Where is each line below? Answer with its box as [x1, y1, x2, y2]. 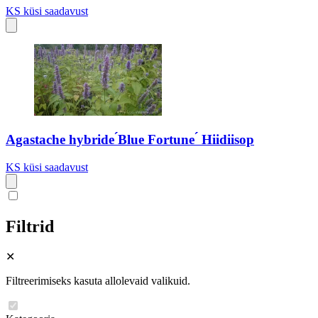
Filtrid [6, 216, 54, 236]
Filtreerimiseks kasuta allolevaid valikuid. [6, 275, 190, 287]
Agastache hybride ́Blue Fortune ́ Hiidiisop [6, 131, 254, 147]
